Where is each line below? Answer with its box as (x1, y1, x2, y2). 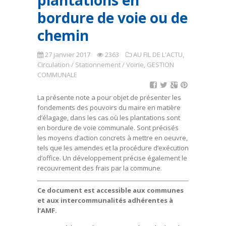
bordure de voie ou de (37, 8, 188, 27)
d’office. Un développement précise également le (37, 153, 187, 162)
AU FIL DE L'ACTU (133, 50, 183, 59)
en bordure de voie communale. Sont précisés (37, 123, 179, 132)
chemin (37, 26, 89, 45)
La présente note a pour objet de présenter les (37, 93, 181, 102)
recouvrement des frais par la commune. (37, 163, 162, 173)
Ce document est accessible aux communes (37, 185, 184, 195)
